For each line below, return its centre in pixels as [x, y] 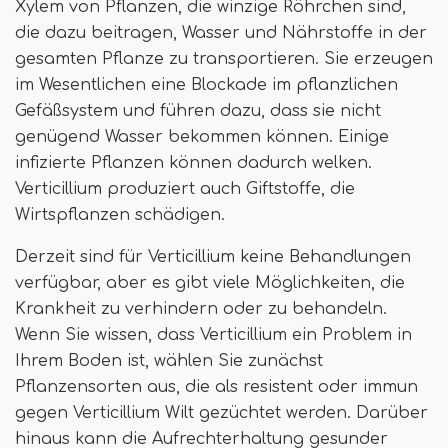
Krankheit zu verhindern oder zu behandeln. [201, 308]
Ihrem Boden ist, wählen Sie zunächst [169, 360]
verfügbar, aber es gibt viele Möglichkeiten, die [210, 282]
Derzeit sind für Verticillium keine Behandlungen [213, 256]
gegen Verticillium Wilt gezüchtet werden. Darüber [221, 412]
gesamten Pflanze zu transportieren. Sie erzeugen [224, 58]
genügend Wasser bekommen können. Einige [202, 136]
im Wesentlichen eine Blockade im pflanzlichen [206, 84]
